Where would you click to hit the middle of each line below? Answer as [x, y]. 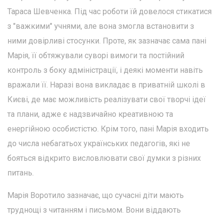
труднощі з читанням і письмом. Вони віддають [94, 210]
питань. [21, 173]
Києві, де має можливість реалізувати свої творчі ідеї [107, 99]
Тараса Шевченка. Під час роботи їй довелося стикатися [109, 11]
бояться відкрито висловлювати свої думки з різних [104, 158]
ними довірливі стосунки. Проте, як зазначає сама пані [107, 41]
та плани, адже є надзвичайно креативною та [90, 114]
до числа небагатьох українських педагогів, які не [99, 143]
